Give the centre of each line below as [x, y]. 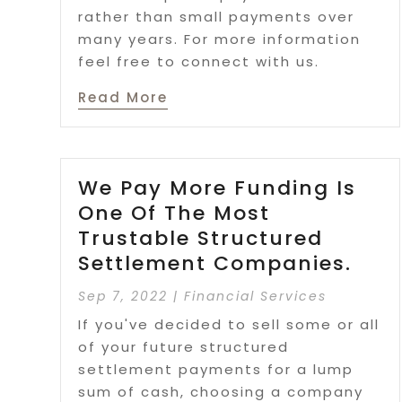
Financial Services [256, 297]
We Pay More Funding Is [218, 188]
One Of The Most [175, 214]
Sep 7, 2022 [123, 297]
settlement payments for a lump [216, 370]
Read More [123, 97]
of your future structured [184, 347]
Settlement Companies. [215, 264]
